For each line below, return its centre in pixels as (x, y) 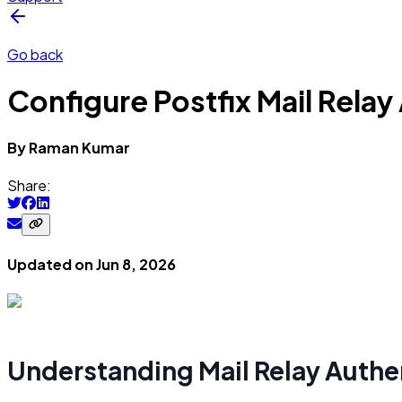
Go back (35, 55)
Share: (29, 186)
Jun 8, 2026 (136, 265)
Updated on (52, 265)
